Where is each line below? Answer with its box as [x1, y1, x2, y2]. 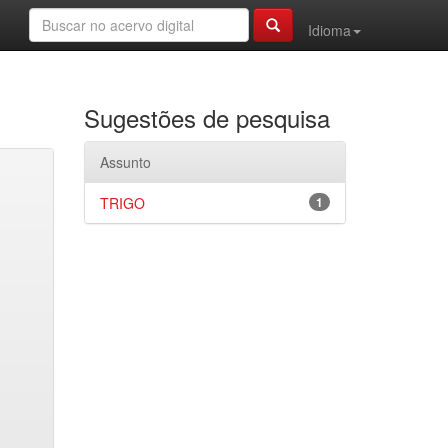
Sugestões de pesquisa [83, 100, 330, 135]
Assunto [99, 152, 151, 172]
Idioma [308, 20, 351, 40]
